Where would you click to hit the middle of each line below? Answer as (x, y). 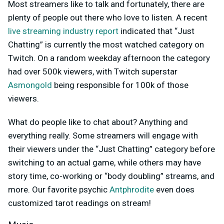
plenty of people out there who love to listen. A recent (108, 18)
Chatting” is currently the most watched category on (106, 45)
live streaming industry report (63, 31)
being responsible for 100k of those (120, 85)
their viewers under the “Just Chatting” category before (111, 149)
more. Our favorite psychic (59, 190)
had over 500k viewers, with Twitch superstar (93, 72)
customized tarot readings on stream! (81, 203)
